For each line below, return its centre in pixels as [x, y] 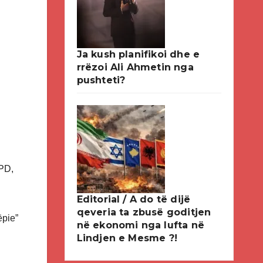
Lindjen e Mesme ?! [127, 238]
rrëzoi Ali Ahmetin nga [135, 67]
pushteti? [101, 80]
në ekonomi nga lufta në [141, 225]
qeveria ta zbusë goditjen [144, 212]
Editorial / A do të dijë [134, 199]
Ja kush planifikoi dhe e [138, 54]
